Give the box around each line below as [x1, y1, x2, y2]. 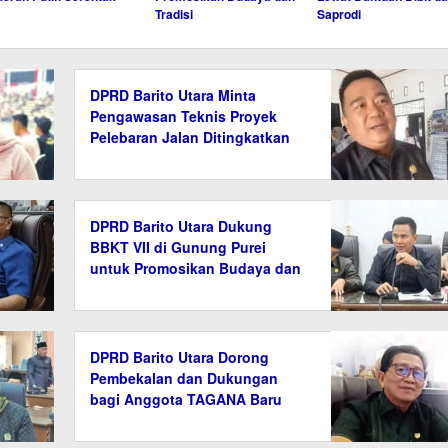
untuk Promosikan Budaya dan [90, 257, 302, 278]
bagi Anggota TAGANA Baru [90, 388, 283, 409]
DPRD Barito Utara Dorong [90, 346, 270, 367]
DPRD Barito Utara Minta [90, 84, 257, 105]
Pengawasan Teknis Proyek [90, 105, 278, 126]
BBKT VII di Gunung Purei [90, 236, 267, 257]
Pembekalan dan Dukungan [90, 367, 279, 388]
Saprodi [316, 4, 361, 23]
